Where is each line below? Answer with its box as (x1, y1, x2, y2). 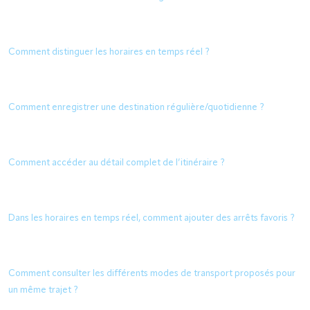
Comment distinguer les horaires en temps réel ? (8, 48, 210, 57)
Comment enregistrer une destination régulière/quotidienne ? (8, 103, 264, 112)
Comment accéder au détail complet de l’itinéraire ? (8, 158, 225, 167)
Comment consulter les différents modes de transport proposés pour (8, 269, 295, 278)
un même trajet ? (8, 286, 78, 295)
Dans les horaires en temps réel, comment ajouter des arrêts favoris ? (8, 214, 295, 223)
